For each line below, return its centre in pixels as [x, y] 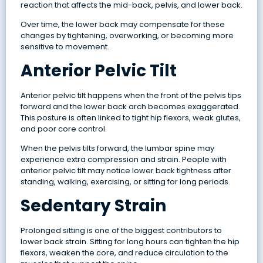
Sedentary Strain [93, 205]
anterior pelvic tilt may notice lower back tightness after [126, 171]
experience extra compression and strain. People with [123, 160]
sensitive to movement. [65, 47]
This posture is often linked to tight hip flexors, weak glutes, [130, 117]
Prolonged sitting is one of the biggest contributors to [121, 230]
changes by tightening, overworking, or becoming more [127, 36]
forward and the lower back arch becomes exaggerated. [130, 106]
